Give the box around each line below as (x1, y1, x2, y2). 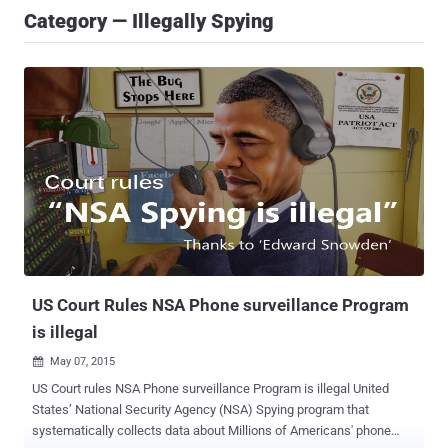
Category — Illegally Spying (24, 9, 274, 33)
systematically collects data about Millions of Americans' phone (32, 423, 391, 439)
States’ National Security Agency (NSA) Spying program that (32, 402, 256, 418)
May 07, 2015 (50, 355, 115, 369)
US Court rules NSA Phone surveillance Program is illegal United (32, 381, 353, 397)
